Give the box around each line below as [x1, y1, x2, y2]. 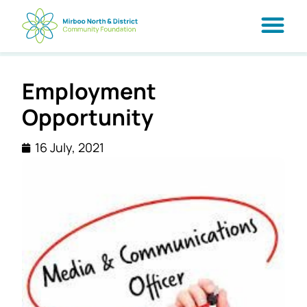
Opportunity [22, 102, 153, 132]
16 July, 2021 [35, 139, 104, 156]
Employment [22, 76, 156, 106]
